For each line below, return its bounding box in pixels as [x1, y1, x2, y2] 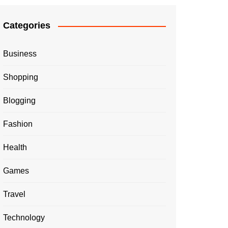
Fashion [3, 120, 33, 129]
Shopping [3, 73, 38, 82]
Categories [3, 20, 50, 31]
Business [3, 49, 37, 59]
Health [3, 143, 27, 152]
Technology [3, 213, 45, 222]
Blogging [3, 96, 36, 105]
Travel [3, 190, 25, 199]
